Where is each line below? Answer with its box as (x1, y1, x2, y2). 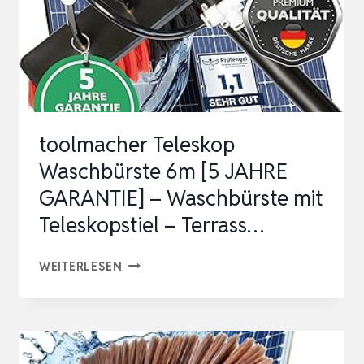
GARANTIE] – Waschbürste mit (39, 184, 323, 212)
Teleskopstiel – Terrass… (39, 210, 264, 239)
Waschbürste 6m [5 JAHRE (39, 157, 288, 185)
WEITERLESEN (39, 258, 123, 274)
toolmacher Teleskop (39, 130, 235, 158)
